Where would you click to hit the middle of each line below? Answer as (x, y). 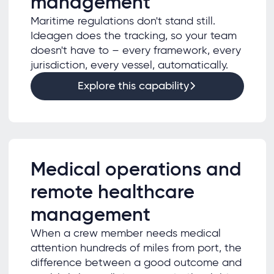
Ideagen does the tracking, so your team (133, 36)
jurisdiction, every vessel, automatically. (129, 65)
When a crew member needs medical (125, 233)
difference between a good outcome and (136, 263)
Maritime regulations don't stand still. (123, 21)
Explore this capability (133, 86)
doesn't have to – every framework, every (135, 50)
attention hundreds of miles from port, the (136, 248)
